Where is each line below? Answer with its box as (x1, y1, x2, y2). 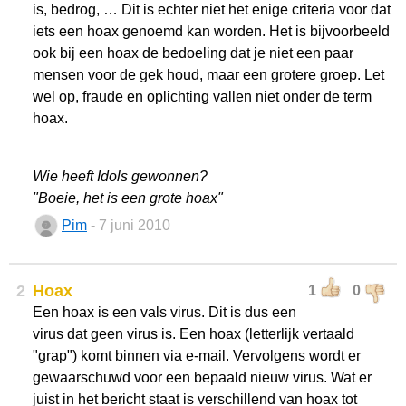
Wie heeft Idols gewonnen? (33, 169, 208, 184)
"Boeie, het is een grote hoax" (33, 190, 223, 206)
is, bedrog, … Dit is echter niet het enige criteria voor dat (33, 2, 391, 17)
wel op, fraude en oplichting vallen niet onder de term (33, 89, 372, 104)
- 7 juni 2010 (91, 217, 170, 233)
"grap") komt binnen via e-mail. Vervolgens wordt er (33, 348, 361, 363)
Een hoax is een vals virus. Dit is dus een (33, 304, 296, 320)
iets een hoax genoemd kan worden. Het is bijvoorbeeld (33, 24, 390, 39)
